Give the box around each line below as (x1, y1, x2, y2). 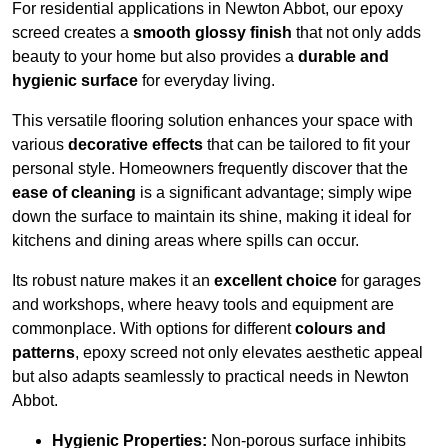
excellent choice (214, 272, 337, 290)
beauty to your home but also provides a (12, 48, 298, 66)
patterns (12, 344, 75, 362)
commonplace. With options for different (12, 320, 295, 338)
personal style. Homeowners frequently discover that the (12, 160, 408, 178)
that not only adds (292, 24, 421, 42)
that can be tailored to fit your (203, 136, 410, 154)
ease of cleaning (12, 184, 136, 202)
